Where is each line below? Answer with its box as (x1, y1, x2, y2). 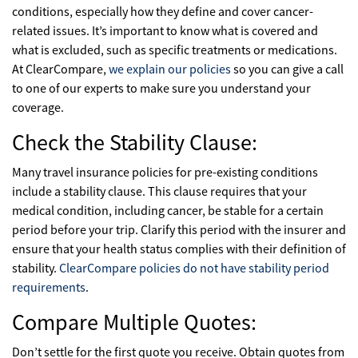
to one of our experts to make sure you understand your (12, 80, 311, 96)
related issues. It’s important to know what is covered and (12, 22, 318, 38)
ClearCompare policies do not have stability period (59, 260, 329, 276)
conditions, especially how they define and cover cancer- (12, 3, 313, 19)
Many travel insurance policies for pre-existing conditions (12, 164, 318, 180)
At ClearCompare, (12, 61, 109, 77)
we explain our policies (109, 61, 231, 77)
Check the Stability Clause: (12, 128, 257, 157)
